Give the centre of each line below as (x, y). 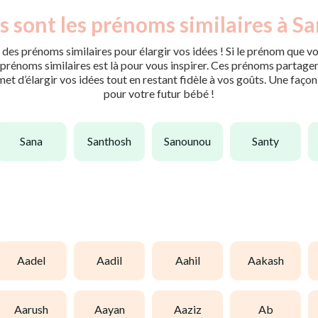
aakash (269, 261)
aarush (35, 309)
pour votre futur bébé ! (159, 93)
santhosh (112, 141)
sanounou (190, 141)
